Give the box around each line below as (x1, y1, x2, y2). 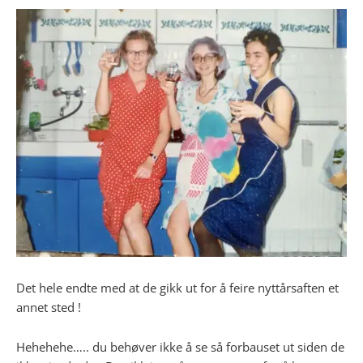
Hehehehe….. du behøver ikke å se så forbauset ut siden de (16, 339, 344, 356)
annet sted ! (16, 298, 81, 315)
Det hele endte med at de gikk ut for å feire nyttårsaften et (16, 279, 339, 296)
